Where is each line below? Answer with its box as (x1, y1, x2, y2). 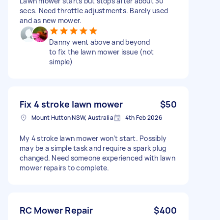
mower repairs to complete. (20, 163, 110, 172)
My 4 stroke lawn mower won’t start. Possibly (20, 133, 166, 143)
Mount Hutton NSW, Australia (31, 113, 113, 122)
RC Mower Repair (20, 204, 93, 216)
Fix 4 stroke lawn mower (20, 98, 123, 110)
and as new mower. (20, 15, 82, 25)
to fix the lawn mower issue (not (49, 47, 154, 56)
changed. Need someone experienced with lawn (20, 153, 175, 163)
